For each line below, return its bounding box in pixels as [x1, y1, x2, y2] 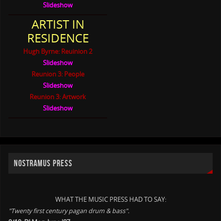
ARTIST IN [31, 16, 84, 33]
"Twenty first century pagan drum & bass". [8, 206, 130, 215]
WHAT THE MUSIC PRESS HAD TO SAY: [55, 195, 166, 204]
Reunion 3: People [31, 70, 84, 79]
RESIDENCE [27, 30, 89, 46]
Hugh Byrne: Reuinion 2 [23, 47, 93, 56]
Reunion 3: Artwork [30, 92, 86, 102]
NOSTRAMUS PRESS [14, 158, 73, 169]
